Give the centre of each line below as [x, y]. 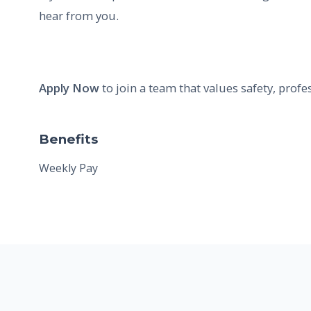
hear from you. [79, 15]
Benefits [68, 139]
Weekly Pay [68, 168]
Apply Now [69, 87]
